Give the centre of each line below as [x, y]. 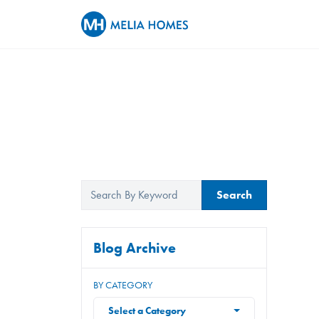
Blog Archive [135, 248]
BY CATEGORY [123, 285]
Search [234, 195]
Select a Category [147, 310]
